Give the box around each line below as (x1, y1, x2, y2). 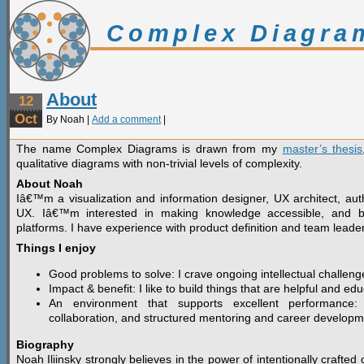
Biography (16, 337, 74, 351)
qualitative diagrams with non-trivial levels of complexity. (16, 157, 302, 170)
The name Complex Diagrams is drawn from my (16, 142, 283, 155)
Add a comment (92, 115, 161, 124)
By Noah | (46, 115, 92, 124)
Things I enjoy (16, 241, 96, 254)
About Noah (16, 177, 83, 190)
